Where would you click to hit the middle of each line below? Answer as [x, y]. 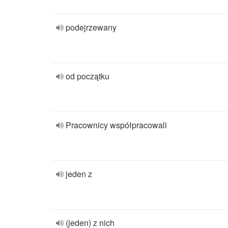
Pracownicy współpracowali [116, 125]
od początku [88, 76]
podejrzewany [91, 27]
